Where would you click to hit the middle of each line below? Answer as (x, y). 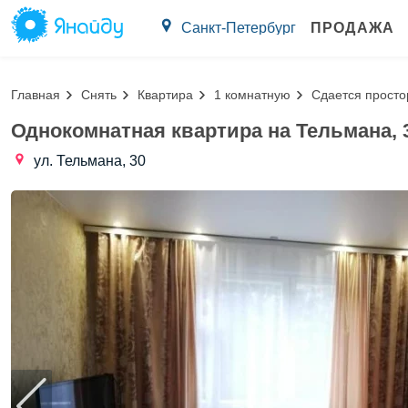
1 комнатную (252, 94)
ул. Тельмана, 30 (90, 161)
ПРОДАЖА (352, 28)
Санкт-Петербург (239, 28)
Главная (36, 94)
